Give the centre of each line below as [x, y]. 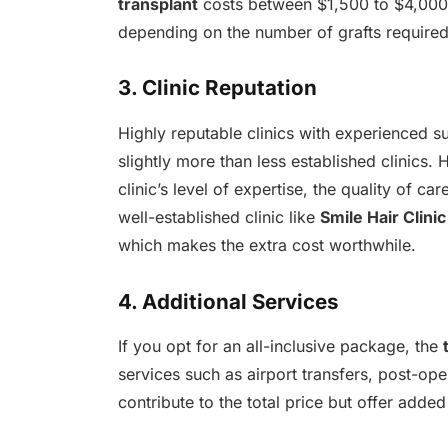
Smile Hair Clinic [382, 216]
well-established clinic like [218, 216]
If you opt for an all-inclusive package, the [280, 346]
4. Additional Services [228, 301]
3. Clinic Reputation [217, 88]
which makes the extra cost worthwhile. [266, 244]
